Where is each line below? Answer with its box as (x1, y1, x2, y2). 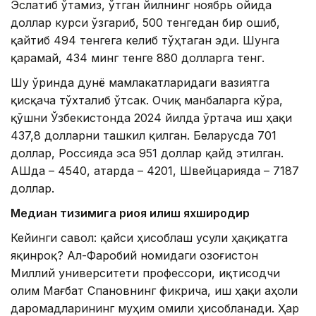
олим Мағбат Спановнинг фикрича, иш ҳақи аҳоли (11, 283, 298, 298)
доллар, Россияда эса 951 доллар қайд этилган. (11, 145, 284, 160)
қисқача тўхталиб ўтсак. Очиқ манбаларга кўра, (11, 92, 283, 107)
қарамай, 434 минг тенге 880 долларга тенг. (11, 50, 265, 65)
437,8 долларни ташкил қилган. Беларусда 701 (11, 128, 276, 142)
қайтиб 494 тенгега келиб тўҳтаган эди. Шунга (11, 32, 279, 47)
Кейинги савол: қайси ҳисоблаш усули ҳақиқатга (11, 230, 288, 245)
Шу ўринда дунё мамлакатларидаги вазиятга (11, 75, 269, 90)
